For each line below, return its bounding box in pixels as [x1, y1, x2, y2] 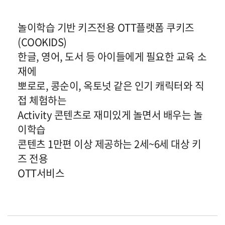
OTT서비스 [18, 165, 65, 180]
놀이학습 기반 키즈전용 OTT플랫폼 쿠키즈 [18, 20, 194, 35]
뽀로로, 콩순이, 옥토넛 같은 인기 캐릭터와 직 [18, 78, 204, 93]
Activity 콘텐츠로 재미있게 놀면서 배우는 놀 [18, 107, 203, 122]
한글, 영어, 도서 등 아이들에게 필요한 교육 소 [18, 49, 207, 64]
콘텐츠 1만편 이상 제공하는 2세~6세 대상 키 [18, 136, 201, 151]
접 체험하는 [18, 92, 67, 107]
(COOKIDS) [18, 34, 67, 49]
